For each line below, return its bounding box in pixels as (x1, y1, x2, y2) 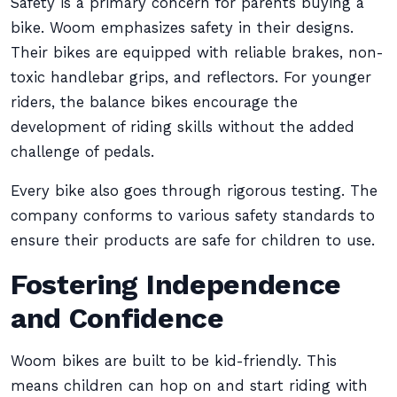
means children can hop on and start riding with (11, 378, 368, 394)
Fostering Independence (11, 268, 342, 301)
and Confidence (11, 301, 224, 335)
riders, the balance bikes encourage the (11, 94, 298, 111)
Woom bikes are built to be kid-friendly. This (11, 353, 337, 370)
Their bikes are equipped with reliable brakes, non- (11, 44, 384, 61)
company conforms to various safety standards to (11, 207, 375, 224)
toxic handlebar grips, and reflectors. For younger (11, 69, 371, 86)
